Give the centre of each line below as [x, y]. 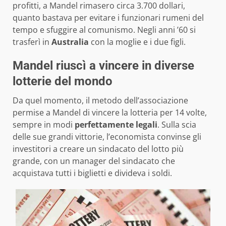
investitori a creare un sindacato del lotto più [98, 149]
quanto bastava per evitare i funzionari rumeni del [108, 18]
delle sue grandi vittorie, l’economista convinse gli [107, 137]
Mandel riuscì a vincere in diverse [103, 66]
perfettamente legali [116, 125]
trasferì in [32, 42]
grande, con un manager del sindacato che [94, 161]
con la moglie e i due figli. [137, 42]
